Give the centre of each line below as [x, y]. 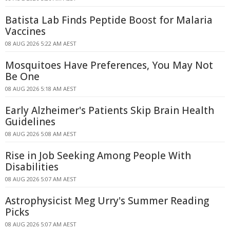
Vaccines [25, 31]
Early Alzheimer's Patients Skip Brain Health [110, 110]
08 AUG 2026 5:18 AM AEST [41, 89]
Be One [22, 76]
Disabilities [32, 167]
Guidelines [30, 122]
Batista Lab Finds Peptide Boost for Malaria [109, 20]
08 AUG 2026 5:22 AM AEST [41, 43]
